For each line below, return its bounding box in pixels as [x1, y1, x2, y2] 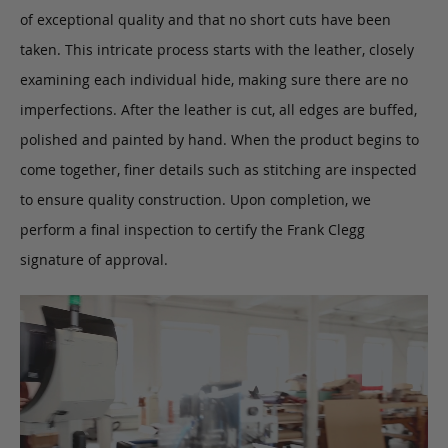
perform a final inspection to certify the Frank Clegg [20, 219, 365, 239]
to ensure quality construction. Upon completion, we [20, 189, 371, 209]
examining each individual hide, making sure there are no [20, 69, 408, 89]
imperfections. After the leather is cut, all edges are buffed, [20, 99, 417, 119]
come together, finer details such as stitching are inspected [20, 159, 417, 179]
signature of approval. [20, 249, 168, 269]
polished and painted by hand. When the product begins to [20, 129, 419, 149]
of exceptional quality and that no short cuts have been [20, 9, 391, 29]
